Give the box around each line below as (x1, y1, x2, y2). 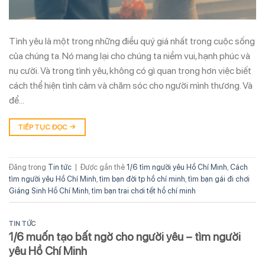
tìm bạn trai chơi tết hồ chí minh (92, 186, 196, 196)
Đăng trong (9, 163, 48, 172)
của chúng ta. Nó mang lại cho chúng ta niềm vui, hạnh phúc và (9, 50, 250, 62)
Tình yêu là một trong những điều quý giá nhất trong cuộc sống (9, 35, 255, 47)
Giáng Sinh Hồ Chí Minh (9, 186, 89, 196)
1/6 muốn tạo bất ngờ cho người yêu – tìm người (9, 230, 241, 244)
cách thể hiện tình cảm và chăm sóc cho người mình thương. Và (9, 79, 253, 91)
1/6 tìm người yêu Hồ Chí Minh (127, 163, 227, 172)
